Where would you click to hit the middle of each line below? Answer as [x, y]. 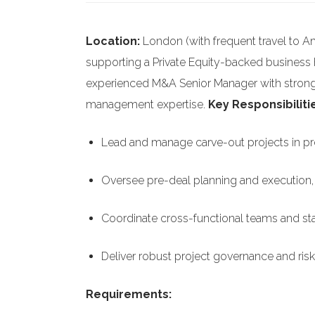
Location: [113, 41]
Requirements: [129, 294]
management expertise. [147, 104]
